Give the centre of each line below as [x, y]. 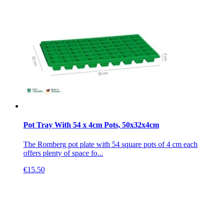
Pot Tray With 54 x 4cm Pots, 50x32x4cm [91, 125]
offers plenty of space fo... [63, 153]
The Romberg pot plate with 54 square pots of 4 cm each [110, 144]
